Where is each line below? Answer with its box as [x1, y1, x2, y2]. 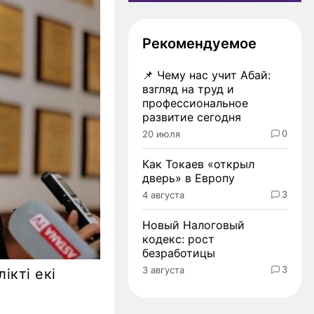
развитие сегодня [142, 109, 241, 124]
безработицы [142, 245, 215, 260]
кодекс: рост [142, 231, 214, 246]
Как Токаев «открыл [142, 156, 254, 171]
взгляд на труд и [142, 81, 234, 96]
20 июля [142, 128, 180, 139]
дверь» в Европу [142, 170, 235, 185]
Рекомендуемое [142, 34, 257, 52]
